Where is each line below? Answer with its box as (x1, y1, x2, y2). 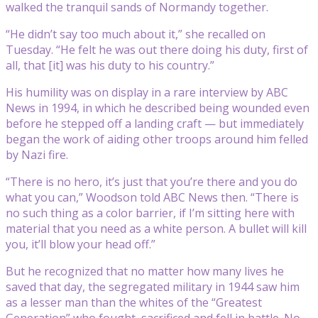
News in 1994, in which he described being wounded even (6, 99, 309, 116)
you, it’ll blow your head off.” (6, 236, 155, 252)
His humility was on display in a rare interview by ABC (6, 84, 288, 100)
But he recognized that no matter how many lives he (6, 263, 284, 279)
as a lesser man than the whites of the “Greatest (6, 294, 262, 310)
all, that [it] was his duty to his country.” (6, 57, 214, 73)
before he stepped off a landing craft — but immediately (6, 115, 304, 131)
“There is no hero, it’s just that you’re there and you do (6, 173, 297, 190)
